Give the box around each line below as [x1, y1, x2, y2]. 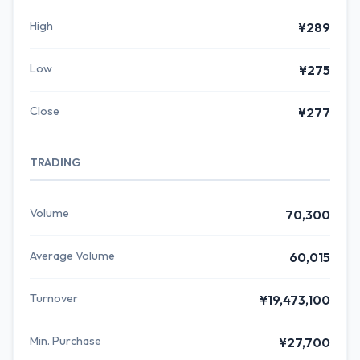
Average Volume [30, 248, 115, 263]
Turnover [30, 291, 78, 305]
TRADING [30, 155, 81, 170]
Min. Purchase [30, 333, 101, 348]
